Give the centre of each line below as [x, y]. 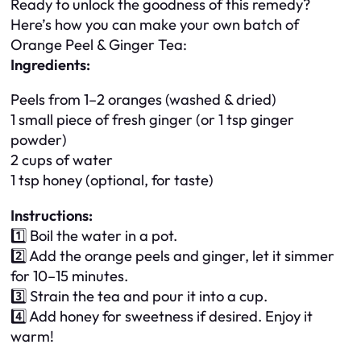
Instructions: [52, 215]
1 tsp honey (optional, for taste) [112, 180]
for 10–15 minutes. [69, 276]
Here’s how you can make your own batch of [155, 24]
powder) [39, 140]
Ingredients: [50, 64]
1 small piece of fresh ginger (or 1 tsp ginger [152, 120]
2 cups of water [62, 160]
